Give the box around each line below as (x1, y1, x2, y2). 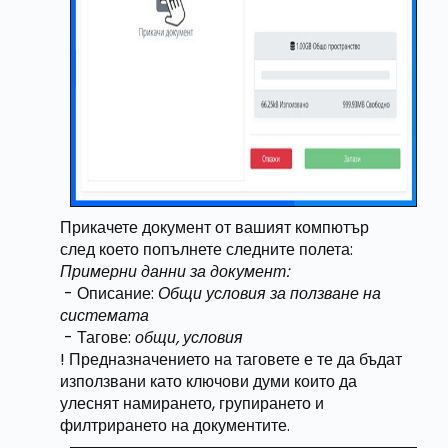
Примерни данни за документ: (60, 260, 290, 283)
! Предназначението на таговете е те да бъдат (60, 348, 403, 371)
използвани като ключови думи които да (60, 370, 358, 393)
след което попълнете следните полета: (60, 238, 354, 261)
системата (60, 304, 150, 327)
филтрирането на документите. (60, 414, 291, 437)
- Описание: (60, 282, 159, 305)
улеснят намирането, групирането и (60, 392, 325, 415)
